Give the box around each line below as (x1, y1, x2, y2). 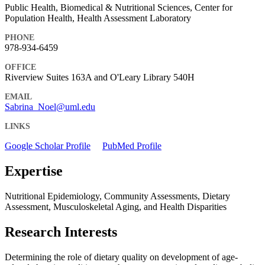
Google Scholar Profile (5, 141, 91, 151)
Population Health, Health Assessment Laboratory (5, 13, 191, 24)
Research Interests (5, 224, 117, 240)
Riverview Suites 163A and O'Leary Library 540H (5, 72, 195, 83)
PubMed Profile (102, 141, 161, 151)
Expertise (5, 163, 63, 179)
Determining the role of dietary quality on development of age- (5, 251, 238, 262)
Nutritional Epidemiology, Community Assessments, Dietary (5, 190, 230, 201)
